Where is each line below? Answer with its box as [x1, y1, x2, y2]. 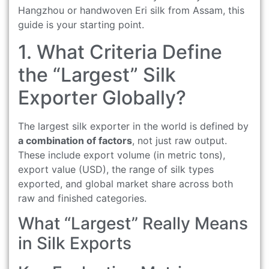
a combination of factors [18, 134, 132, 147]
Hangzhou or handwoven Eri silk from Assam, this [18, 4, 244, 17]
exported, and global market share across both [18, 177, 233, 190]
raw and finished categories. [18, 192, 147, 204]
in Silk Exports [18, 232, 131, 253]
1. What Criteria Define [18, 40, 222, 64]
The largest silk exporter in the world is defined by [18, 119, 249, 132]
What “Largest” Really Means [18, 213, 248, 234]
